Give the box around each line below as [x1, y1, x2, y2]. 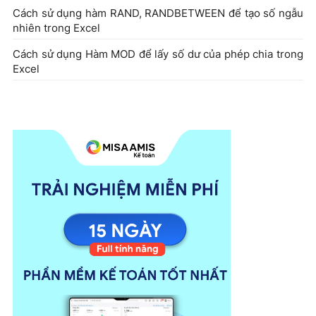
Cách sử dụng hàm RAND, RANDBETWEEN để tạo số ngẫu [13, 6, 303, 20]
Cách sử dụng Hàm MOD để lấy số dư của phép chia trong [13, 47, 303, 61]
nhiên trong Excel [13, 20, 100, 35]
